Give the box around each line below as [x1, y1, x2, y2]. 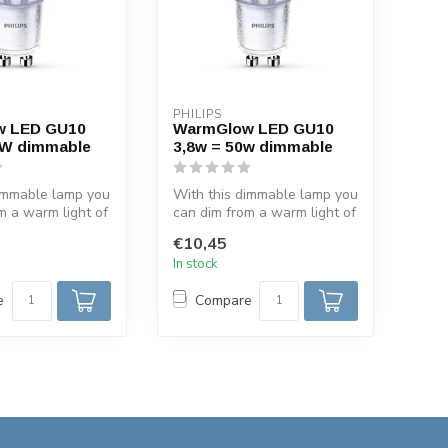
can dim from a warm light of [172, 202, 356, 222]
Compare [194, 291, 252, 311]
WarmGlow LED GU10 [172, 119, 334, 137]
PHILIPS [172, 106, 222, 122]
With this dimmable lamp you [172, 184, 358, 204]
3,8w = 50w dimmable [172, 137, 333, 155]
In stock [172, 254, 218, 273]
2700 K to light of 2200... [172, 220, 328, 240]
